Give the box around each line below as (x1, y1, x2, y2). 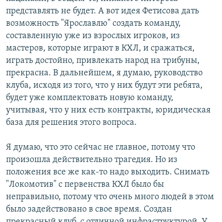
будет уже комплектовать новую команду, (6, 93, 173, 103)
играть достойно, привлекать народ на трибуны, (6, 56, 200, 66)
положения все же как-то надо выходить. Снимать (6, 167, 210, 177)
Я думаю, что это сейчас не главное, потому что (6, 143, 195, 153)
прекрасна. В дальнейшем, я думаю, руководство (6, 68, 203, 78)
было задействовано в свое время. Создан (6, 205, 172, 215)
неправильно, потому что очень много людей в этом (6, 192, 214, 202)
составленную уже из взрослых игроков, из (6, 31, 180, 41)
